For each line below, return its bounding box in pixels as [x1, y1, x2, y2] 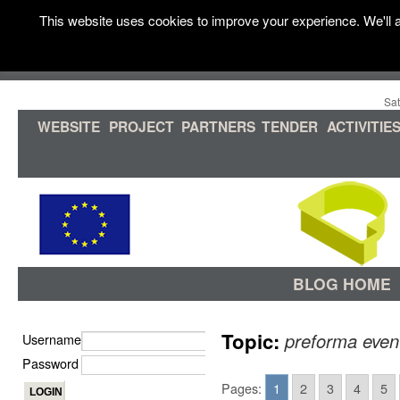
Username [22, 329, 81, 348]
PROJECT [109, 116, 174, 137]
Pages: [221, 379, 262, 397]
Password [22, 354, 79, 372]
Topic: [221, 327, 285, 355]
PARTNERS [181, 116, 255, 137]
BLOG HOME [293, 272, 391, 295]
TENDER [262, 116, 318, 137]
